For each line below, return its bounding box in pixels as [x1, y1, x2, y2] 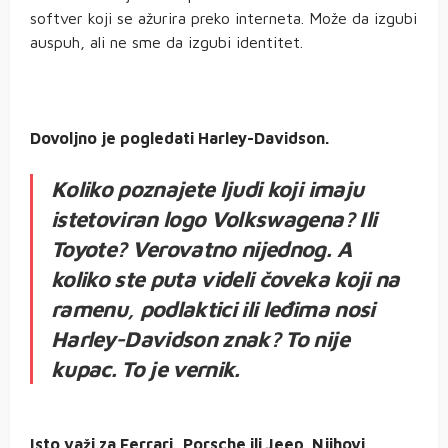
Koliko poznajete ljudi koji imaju [51, 175, 364, 202]
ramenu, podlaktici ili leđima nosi [51, 295, 375, 322]
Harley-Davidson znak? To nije [51, 325, 349, 352]
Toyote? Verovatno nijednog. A [51, 235, 351, 262]
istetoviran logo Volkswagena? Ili [51, 205, 377, 232]
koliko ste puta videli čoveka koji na [51, 265, 400, 292]
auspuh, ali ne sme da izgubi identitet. [30, 32, 303, 51]
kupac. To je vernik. [51, 355, 240, 382]
